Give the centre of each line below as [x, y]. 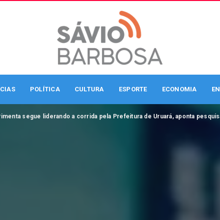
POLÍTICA [45, 89]
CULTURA [89, 89]
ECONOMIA [179, 89]
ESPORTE [133, 89]
